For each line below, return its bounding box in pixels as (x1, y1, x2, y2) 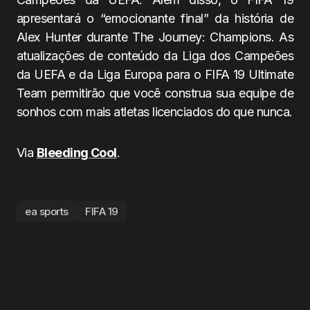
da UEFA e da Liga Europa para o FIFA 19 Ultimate (17, 67, 293, 82)
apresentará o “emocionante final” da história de (17, 11, 293, 26)
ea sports (25, 204, 69, 218)
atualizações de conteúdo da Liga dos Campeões (17, 48, 293, 63)
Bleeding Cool (36, 145, 117, 160)
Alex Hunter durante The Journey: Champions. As (17, 30, 293, 44)
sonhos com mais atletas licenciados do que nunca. (17, 104, 293, 119)
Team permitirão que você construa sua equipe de (17, 86, 293, 100)
